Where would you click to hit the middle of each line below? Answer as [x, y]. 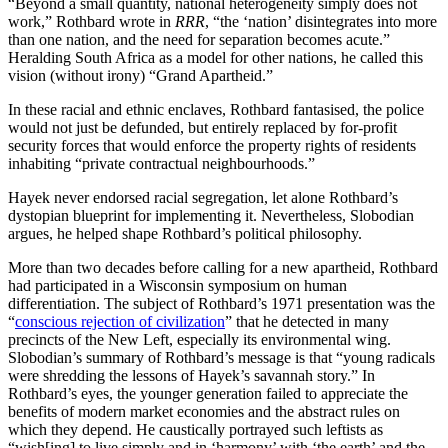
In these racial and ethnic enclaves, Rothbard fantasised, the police [216, 110]
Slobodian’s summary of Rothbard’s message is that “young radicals [221, 358]
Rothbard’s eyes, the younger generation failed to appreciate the [208, 394]
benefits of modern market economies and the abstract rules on [204, 412]
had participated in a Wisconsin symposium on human [177, 286]
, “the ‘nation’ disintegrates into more [321, 22]
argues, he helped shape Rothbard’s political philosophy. [185, 234]
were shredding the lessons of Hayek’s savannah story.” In [191, 376]
